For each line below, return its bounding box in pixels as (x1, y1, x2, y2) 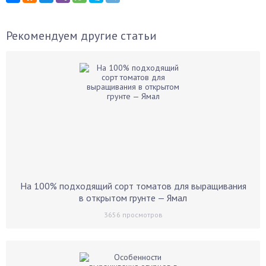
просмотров (120, 210, 163, 219)
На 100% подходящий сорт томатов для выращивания (20, 180, 246, 192)
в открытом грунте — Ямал (79, 192, 187, 204)
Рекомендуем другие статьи (6, 28, 157, 43)
